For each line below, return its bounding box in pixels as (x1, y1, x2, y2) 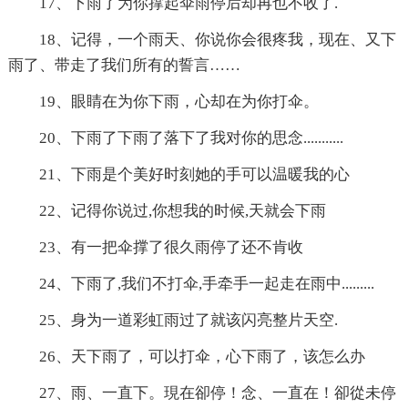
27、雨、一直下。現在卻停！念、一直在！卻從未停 (38, 384, 396, 403)
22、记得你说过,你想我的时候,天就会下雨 (38, 202, 326, 220)
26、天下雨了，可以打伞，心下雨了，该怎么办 (38, 348, 365, 366)
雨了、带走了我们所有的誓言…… (7, 56, 240, 75)
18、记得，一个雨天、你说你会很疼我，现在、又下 (38, 31, 396, 49)
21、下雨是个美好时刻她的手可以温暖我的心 (38, 166, 350, 184)
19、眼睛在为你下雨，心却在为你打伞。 (38, 93, 319, 111)
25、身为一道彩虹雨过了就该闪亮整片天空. (38, 311, 338, 330)
